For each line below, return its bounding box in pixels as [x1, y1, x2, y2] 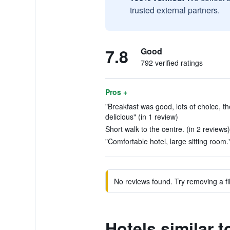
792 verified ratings [140, 57, 203, 68]
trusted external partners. [129, 4, 220, 16]
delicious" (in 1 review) [105, 111, 178, 122]
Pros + [105, 87, 127, 97]
